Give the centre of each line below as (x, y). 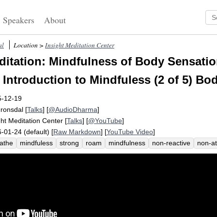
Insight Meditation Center (80, 45)
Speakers (19, 20)
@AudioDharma (73, 109)
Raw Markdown (77, 132)
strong (69, 143)
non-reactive (171, 143)
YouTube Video (130, 132)
